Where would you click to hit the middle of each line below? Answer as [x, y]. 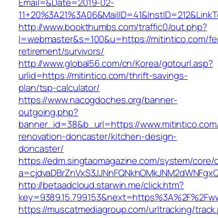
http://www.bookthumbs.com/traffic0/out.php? [113, 27]
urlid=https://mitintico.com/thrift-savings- [103, 76]
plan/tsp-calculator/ [59, 88]
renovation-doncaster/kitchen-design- [98, 136]
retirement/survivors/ [61, 51]
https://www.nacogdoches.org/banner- [98, 100]
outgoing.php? [48, 112]
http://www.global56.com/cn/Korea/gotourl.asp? [116, 64]
